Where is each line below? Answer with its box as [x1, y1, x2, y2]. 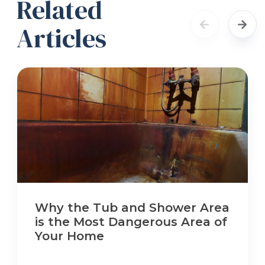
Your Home [35, 229, 105, 244]
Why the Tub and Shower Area [35, 201, 230, 215]
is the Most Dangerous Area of [35, 215, 228, 230]
